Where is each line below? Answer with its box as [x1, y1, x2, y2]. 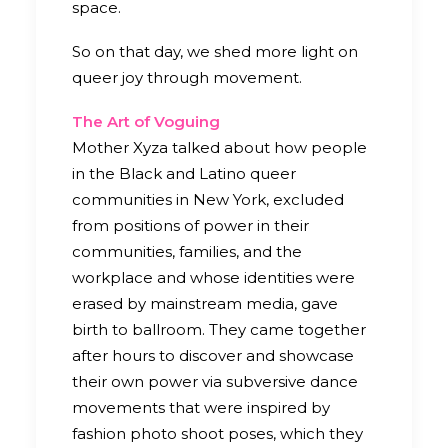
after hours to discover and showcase [72, 345, 354, 365]
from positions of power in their [72, 215, 309, 235]
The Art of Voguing [72, 111, 220, 131]
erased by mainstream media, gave [72, 293, 338, 313]
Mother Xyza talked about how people [72, 137, 367, 157]
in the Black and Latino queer [72, 163, 296, 183]
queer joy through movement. [72, 67, 302, 87]
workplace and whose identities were [72, 267, 355, 287]
